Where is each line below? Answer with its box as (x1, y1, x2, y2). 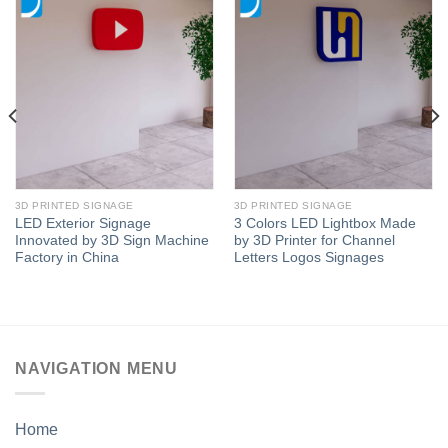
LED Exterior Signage (14, 216, 151, 232)
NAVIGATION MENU (15, 360, 178, 378)
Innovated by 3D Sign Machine (14, 233, 209, 249)
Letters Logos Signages (233, 250, 384, 266)
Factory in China (14, 250, 119, 266)
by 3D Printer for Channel (233, 233, 395, 249)
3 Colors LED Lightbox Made (233, 216, 416, 232)
